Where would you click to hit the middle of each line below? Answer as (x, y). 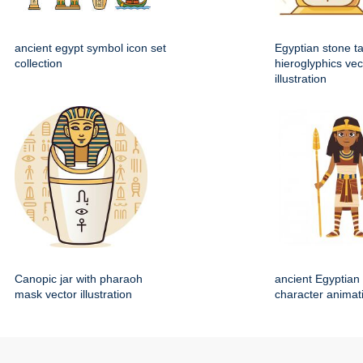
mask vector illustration (73, 295)
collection (38, 64)
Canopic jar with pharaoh (79, 279)
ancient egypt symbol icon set (90, 48)
